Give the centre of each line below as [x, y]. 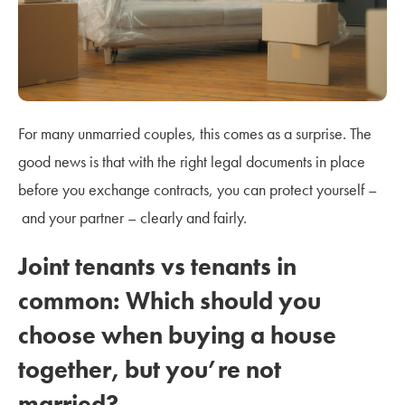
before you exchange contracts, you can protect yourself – [198, 189]
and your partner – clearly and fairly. [132, 217]
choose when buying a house [177, 334]
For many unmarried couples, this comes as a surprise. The [195, 133]
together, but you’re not [150, 369]
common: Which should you [170, 300]
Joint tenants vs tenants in [157, 266]
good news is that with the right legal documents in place [192, 161]
